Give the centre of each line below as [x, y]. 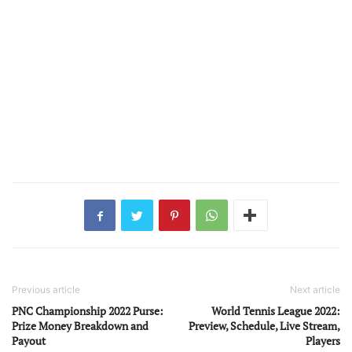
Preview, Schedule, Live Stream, [264, 326]
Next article [315, 290]
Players [323, 341]
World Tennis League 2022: [276, 311]
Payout [29, 341]
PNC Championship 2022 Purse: [88, 311]
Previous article [46, 290]
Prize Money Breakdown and [80, 326]
